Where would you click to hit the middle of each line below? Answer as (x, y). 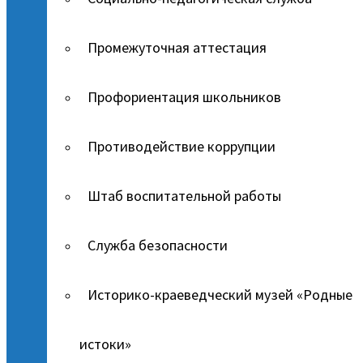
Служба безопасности (158, 245)
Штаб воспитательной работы (184, 196)
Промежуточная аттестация (177, 47)
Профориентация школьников (184, 97)
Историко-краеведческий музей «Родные (220, 295)
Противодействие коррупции (181, 146)
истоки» (105, 344)
